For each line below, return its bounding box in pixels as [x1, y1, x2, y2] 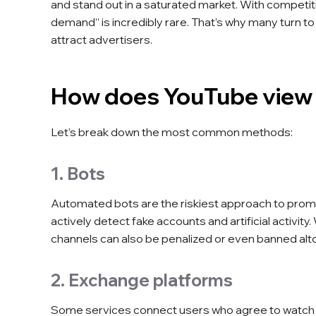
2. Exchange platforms [51, 269, 233, 291]
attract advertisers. [51, 32, 152, 47]
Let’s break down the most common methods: [51, 125, 293, 140]
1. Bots [51, 163, 105, 185]
